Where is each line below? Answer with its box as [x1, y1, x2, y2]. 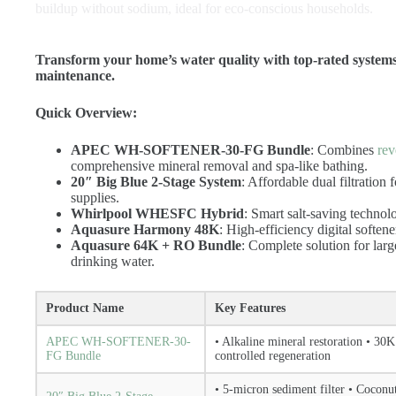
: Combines [310, 142, 377, 157]
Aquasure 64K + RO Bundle [71, 238, 241, 253]
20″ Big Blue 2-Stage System [71, 174, 241, 189]
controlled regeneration [215, 349, 331, 362]
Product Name [46, 301, 124, 315]
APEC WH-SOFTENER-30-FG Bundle [71, 142, 310, 157]
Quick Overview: [35, 105, 137, 120]
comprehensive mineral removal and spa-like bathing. [71, 158, 368, 173]
